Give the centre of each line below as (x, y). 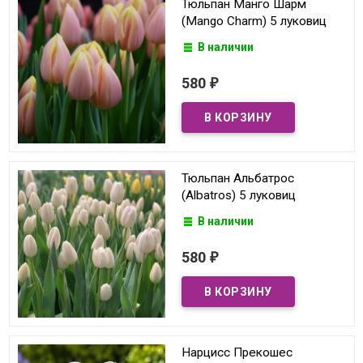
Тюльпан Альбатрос (238, 179)
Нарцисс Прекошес (237, 353)
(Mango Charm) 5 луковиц (254, 21)
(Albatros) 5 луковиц (239, 196)
